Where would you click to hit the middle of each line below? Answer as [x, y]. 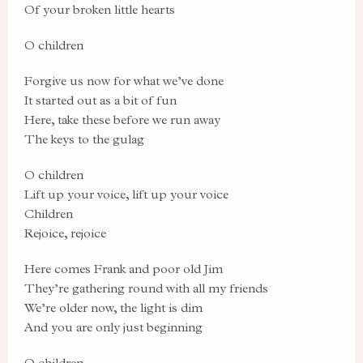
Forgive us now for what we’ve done [124, 81]
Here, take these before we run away [122, 120]
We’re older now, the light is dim [113, 307]
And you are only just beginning [113, 327]
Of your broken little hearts [100, 9]
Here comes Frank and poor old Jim [124, 269]
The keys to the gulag [84, 139]
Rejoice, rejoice [65, 233]
